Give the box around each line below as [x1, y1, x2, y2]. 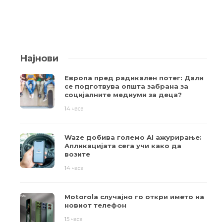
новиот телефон [64, 201, 126, 210]
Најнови [20, 53, 58, 64]
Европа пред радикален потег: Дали [64, 74, 204, 82]
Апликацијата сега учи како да [64, 142, 181, 150]
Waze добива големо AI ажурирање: [64, 133, 202, 142]
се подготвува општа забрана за [64, 82, 188, 91]
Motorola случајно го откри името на [64, 193, 204, 201]
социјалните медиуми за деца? [64, 91, 182, 99]
